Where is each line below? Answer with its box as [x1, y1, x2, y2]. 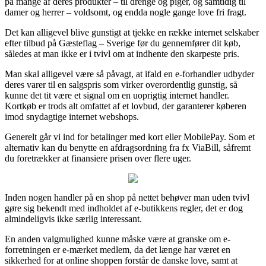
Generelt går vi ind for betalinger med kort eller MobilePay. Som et [5, 131, 255, 142]
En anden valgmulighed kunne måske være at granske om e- [5, 233, 230, 244]
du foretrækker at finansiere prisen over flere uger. [5, 153, 191, 163]
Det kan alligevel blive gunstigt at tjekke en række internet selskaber [5, 27, 259, 37]
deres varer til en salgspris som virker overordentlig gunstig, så [5, 79, 237, 90]
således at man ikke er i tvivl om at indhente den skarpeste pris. [5, 48, 239, 59]
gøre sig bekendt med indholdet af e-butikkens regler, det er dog [5, 202, 243, 213]
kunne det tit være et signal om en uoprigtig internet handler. [5, 90, 229, 100]
